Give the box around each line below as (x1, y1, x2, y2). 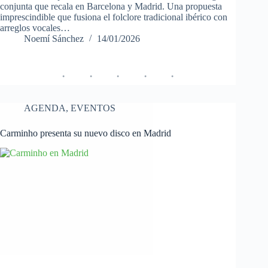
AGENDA (24, 103, 66, 114)
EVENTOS (71, 103, 115, 114)
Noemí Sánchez (24, 33, 84, 44)
